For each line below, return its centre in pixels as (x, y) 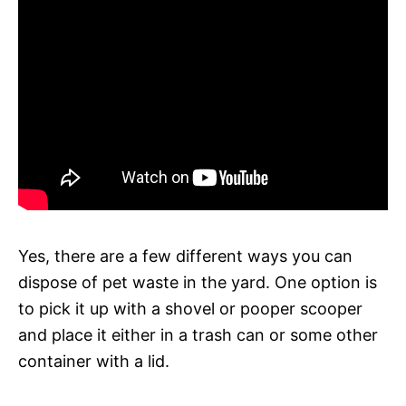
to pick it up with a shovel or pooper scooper (190, 308)
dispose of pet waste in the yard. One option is (198, 282)
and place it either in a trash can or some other (198, 334)
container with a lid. (94, 361)
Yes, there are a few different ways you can (185, 256)
